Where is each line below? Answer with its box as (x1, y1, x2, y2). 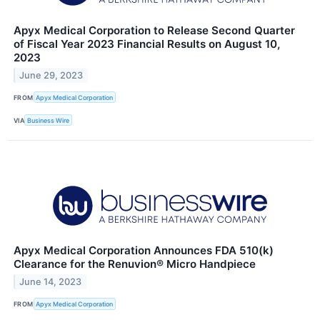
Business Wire (27, 116, 70, 124)
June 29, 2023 (19, 69, 84, 81)
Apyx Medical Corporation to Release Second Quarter (14, 24, 295, 38)
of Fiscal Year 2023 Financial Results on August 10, (14, 37, 280, 51)
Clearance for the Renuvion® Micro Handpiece (14, 257, 256, 271)
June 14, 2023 (19, 276, 82, 288)
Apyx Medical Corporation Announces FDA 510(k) (14, 244, 274, 258)
